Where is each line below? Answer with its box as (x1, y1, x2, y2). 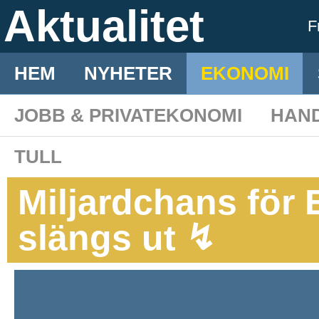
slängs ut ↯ (18, 218, 216, 258)
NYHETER (84, 63, 172, 84)
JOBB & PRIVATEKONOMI (14, 105, 242, 126)
